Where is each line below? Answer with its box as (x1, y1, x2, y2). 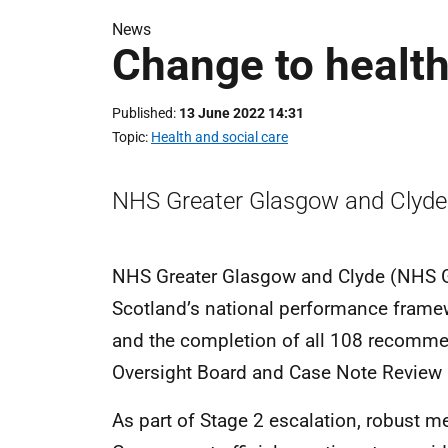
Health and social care (151, 129, 288, 145)
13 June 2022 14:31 (179, 105, 304, 121)
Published (112, 105, 173, 121)
